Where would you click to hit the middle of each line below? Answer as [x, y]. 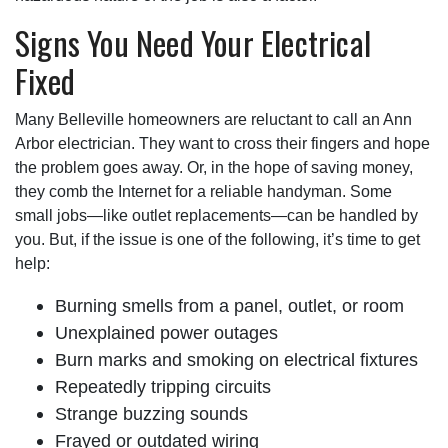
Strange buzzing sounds [151, 413]
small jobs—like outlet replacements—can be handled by [216, 215]
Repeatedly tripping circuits [163, 386]
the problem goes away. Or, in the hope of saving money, [214, 167]
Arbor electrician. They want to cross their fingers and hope [222, 143]
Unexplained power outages [166, 332]
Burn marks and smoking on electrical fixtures [236, 359]
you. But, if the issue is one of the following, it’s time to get [217, 239]
